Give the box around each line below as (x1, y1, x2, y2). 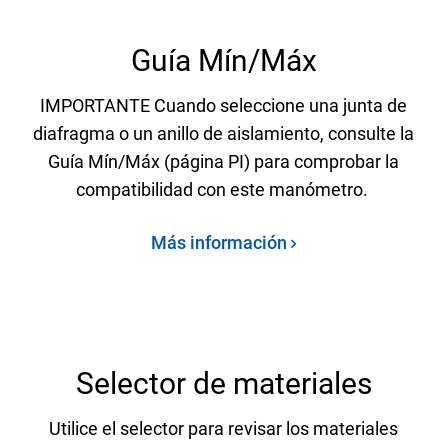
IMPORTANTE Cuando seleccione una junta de (40, 94, 408, 116)
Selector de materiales (75, 365, 372, 401)
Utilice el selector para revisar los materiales (49, 417, 399, 439)
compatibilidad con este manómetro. (75, 178, 372, 200)
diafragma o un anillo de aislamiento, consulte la (33, 122, 415, 144)
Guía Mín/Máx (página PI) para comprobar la (48, 150, 400, 172)
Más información (151, 231, 292, 253)
